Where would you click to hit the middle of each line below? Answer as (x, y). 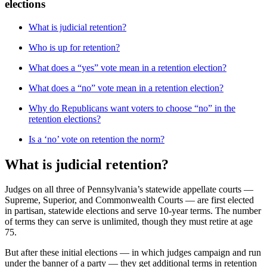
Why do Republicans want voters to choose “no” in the (132, 108)
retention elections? (65, 119)
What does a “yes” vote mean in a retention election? (128, 67)
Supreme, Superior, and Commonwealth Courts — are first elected (129, 200)
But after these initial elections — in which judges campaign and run (133, 253)
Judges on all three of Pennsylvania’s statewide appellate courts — (129, 190)
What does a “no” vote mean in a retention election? (126, 88)
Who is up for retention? (74, 47)
